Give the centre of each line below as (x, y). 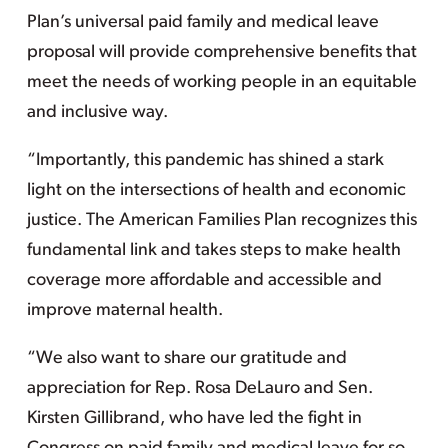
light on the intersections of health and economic (216, 190)
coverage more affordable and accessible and (204, 280)
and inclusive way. (97, 112)
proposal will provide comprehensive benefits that (221, 52)
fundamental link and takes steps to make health (213, 250)
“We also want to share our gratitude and (186, 358)
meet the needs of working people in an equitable (221, 82)
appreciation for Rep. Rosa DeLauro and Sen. (199, 388)
